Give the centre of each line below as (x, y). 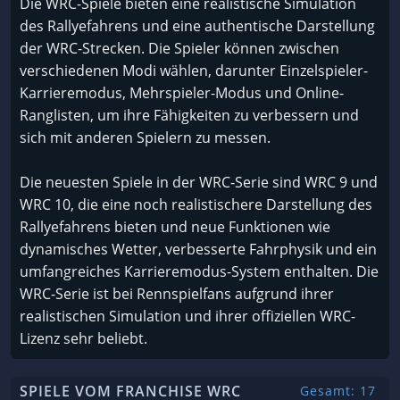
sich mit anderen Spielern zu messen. (145, 137)
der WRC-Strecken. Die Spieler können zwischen (179, 48)
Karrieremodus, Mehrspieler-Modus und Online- (182, 92)
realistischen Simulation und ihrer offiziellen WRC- (187, 316)
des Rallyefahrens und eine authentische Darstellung (197, 25)
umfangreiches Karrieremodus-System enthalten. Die (199, 271)
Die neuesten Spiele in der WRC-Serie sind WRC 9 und (199, 182)
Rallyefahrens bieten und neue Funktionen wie (175, 226)
